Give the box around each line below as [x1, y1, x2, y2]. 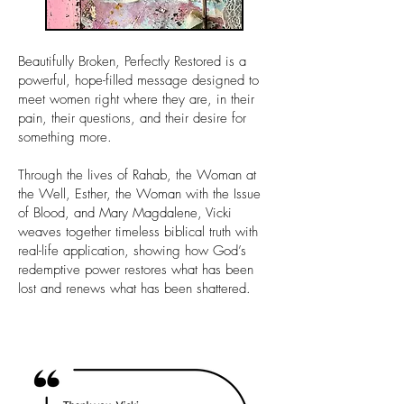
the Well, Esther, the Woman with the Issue [18, 184, 261, 203]
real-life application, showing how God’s [18, 241, 246, 260]
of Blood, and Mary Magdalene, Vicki [18, 203, 232, 222]
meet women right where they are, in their [18, 89, 254, 108]
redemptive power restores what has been [18, 260, 253, 279]
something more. [18, 127, 112, 146]
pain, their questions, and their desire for [18, 108, 246, 127]
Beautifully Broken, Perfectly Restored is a [18, 51, 246, 70]
